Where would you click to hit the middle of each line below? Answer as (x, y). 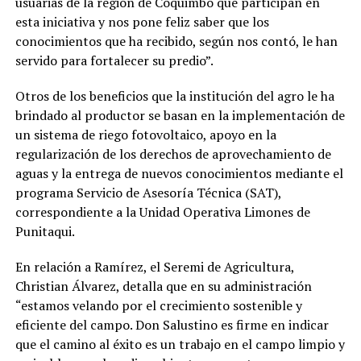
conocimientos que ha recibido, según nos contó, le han (176, 41)
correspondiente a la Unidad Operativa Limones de (162, 212)
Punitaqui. (45, 231)
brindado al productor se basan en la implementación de (180, 115)
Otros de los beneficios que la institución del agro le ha (174, 95)
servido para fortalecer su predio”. (114, 60)
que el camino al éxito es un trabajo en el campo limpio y (180, 344)
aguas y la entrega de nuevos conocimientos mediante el (179, 173)
